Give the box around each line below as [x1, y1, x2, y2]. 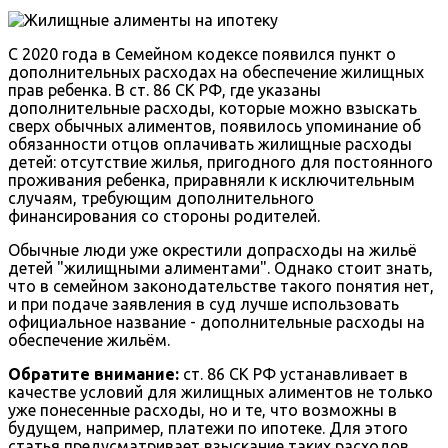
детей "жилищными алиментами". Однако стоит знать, [8, 258, 433, 277]
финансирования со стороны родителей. [8, 206, 320, 225]
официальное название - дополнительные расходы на [8, 312, 425, 331]
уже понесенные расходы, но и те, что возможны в [8, 400, 397, 419]
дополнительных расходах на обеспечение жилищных [8, 62, 424, 81]
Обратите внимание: [8, 364, 183, 383]
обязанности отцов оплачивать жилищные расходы [8, 134, 412, 153]
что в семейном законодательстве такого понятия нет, [8, 276, 434, 295]
